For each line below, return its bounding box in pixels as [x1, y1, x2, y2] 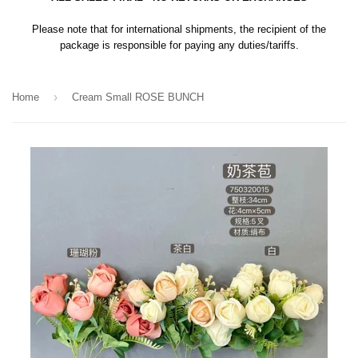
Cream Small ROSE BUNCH [72, 91, 204, 103]
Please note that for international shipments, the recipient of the [32, 23, 326, 35]
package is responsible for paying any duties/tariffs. [59, 39, 299, 51]
